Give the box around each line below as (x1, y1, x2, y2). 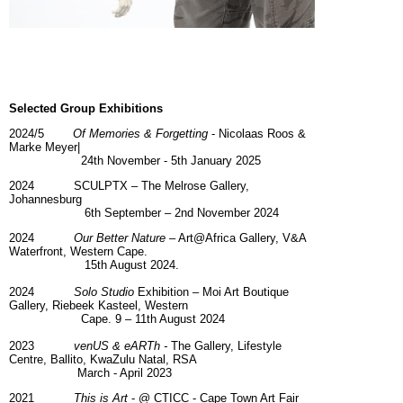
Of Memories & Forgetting (73, 127, 208, 141)
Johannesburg (9, 193, 82, 207)
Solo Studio (74, 285, 134, 300)
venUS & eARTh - (74, 339, 171, 354)
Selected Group (9, 102, 95, 116)
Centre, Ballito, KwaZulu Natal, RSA (9, 353, 197, 367)
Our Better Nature (74, 231, 166, 246)
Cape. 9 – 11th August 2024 (9, 312, 225, 327)
